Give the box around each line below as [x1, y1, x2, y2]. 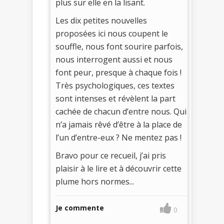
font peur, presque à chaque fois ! [55, 66, 181, 78]
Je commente [55, 202, 104, 212]
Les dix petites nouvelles [55, 14, 147, 26]
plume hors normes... [55, 175, 134, 187]
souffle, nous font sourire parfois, [55, 40, 183, 52]
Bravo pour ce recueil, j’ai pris [55, 149, 166, 161]
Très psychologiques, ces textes [55, 79, 174, 91]
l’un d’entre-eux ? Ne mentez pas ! [55, 131, 181, 143]
